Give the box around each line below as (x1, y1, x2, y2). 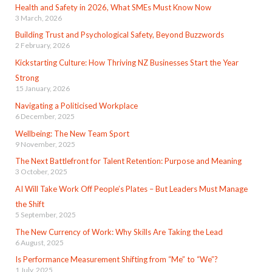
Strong (15, 73, 39, 83)
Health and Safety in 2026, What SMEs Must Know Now (15, 2, 211, 12)
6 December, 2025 (15, 111, 75, 121)
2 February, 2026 (15, 41, 70, 50)
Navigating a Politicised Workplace (15, 100, 138, 110)
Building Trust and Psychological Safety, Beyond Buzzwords (15, 30, 224, 40)
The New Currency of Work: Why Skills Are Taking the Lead (15, 226, 223, 237)
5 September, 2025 (15, 210, 76, 219)
